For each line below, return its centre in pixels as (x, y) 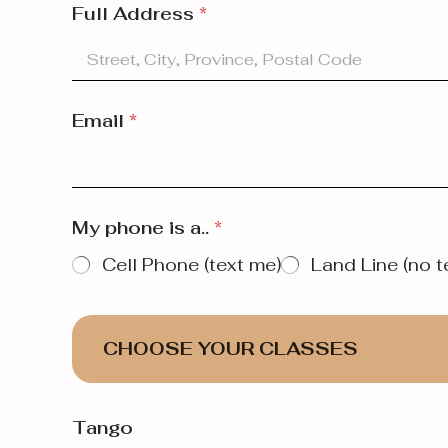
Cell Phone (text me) (191, 265)
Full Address (135, 14)
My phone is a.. (143, 228)
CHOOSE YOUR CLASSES (231, 349)
